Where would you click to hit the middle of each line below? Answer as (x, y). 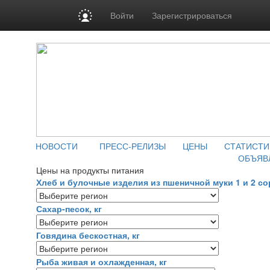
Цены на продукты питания (90, 170)
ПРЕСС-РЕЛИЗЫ (133, 146)
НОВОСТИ (57, 146)
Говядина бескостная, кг (88, 235)
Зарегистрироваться (192, 15)
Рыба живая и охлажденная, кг (102, 262)
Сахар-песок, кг (69, 209)
